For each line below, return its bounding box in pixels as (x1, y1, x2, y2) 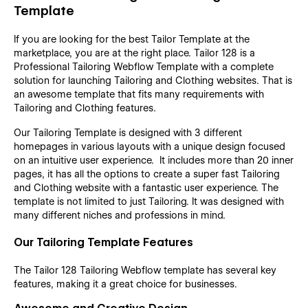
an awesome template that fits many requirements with (14, 88, 264, 100)
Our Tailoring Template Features (14, 235, 193, 249)
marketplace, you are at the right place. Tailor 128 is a (14, 47, 255, 58)
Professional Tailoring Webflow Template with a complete (14, 60, 274, 72)
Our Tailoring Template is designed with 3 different (14, 126, 242, 138)
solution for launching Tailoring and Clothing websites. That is (14, 74, 292, 86)
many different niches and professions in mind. (14, 209, 225, 221)
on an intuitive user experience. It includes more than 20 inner (14, 154, 294, 166)
